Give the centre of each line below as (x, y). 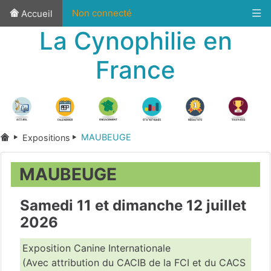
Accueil (36, 14)
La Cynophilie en (135, 41)
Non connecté (102, 13)
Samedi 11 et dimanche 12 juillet (133, 205)
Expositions (46, 138)
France (135, 70)
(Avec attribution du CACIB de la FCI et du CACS (134, 262)
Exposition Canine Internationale (96, 248)
